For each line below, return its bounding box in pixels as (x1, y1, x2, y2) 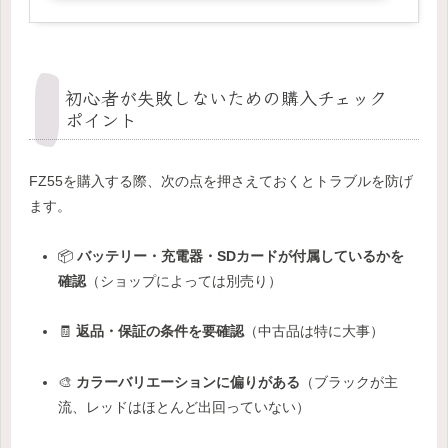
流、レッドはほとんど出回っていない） (57, 398, 310, 415)
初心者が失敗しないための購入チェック (65, 83, 387, 110)
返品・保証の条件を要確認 (75, 323, 244, 340)
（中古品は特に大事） (243, 323, 384, 340)
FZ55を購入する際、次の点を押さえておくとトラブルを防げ (29, 172, 413, 189)
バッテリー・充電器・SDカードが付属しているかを (76, 248, 404, 265)
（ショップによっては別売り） (85, 273, 282, 290)
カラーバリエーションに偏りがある (75, 373, 300, 390)
